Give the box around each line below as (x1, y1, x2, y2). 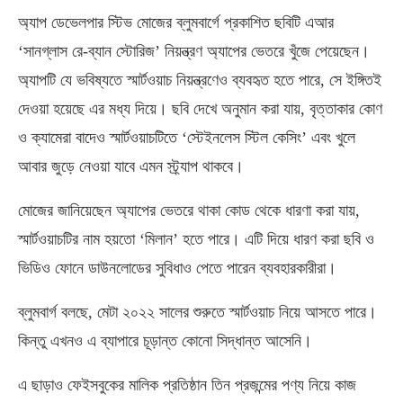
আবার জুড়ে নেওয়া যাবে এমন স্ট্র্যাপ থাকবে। (18, 157, 244, 175)
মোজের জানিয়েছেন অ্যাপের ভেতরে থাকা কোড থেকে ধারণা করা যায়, (18, 201, 360, 219)
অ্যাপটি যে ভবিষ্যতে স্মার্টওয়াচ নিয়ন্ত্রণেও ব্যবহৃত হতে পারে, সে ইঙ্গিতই (18, 70, 381, 89)
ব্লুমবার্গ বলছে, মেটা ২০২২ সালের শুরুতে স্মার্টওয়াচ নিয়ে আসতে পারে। (18, 302, 377, 321)
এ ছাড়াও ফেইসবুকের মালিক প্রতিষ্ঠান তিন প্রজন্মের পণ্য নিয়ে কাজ (18, 375, 356, 394)
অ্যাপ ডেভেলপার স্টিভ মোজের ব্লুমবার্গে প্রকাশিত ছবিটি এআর (18, 13, 334, 31)
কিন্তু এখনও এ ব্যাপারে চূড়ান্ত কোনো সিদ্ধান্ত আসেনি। (18, 331, 312, 350)
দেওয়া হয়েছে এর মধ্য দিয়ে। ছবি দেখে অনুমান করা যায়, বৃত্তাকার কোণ (18, 99, 382, 118)
